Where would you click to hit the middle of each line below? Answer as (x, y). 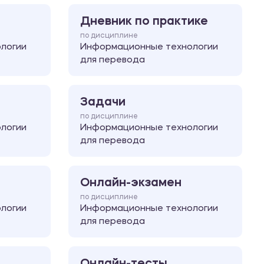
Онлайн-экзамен (131, 183)
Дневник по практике (144, 22)
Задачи (103, 102)
